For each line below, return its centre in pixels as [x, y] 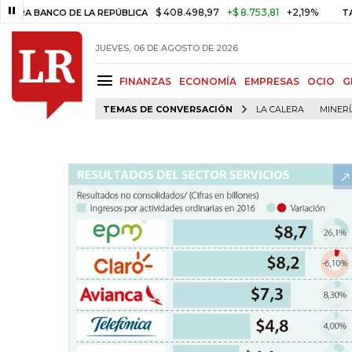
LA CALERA [280, 110]
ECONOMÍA [208, 81]
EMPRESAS [272, 81]
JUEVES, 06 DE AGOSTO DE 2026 [167, 48]
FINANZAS [145, 81]
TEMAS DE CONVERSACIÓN [168, 110]
